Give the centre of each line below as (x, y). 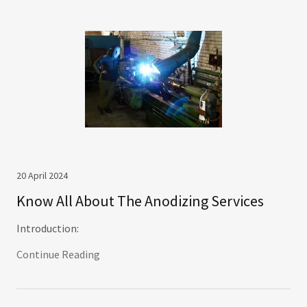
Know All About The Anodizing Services (140, 201)
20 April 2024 (42, 175)
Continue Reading (58, 254)
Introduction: (48, 228)
